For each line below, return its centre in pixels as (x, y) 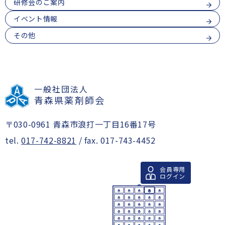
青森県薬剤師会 (70, 100)
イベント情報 (36, 19)
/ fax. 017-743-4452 (116, 140)
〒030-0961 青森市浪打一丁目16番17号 (81, 124)
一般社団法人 (61, 89)
